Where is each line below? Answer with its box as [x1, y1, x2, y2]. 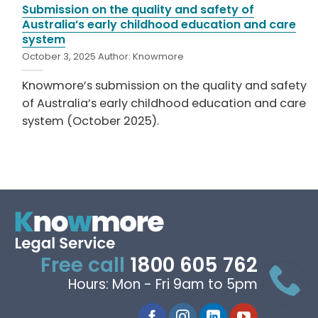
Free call [40, 251, 125, 280]
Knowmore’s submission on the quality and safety [22, 77, 307, 94]
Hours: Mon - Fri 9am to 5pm [68, 275, 258, 295]
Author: [98, 49, 133, 63]
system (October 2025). [22, 112, 160, 129]
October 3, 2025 [22, 49, 99, 63]
